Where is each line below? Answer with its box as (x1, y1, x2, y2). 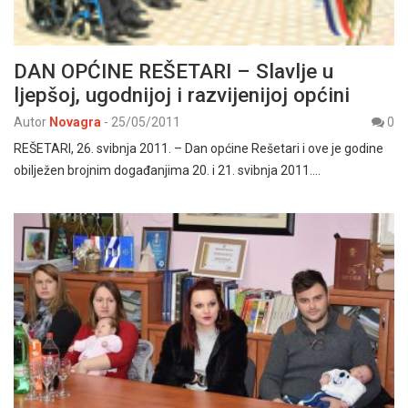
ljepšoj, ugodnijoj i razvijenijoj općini (14, 83, 350, 107)
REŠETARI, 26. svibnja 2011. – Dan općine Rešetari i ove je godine (14, 141, 383, 157)
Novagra (49, 115, 101, 130)
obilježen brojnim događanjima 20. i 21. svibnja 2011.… (14, 163, 321, 178)
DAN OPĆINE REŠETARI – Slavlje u (14, 59, 333, 84)
